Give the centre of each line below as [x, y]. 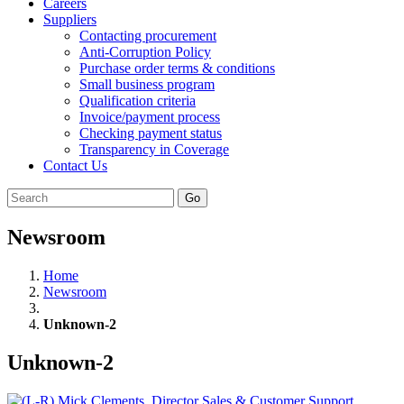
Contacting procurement [148, 36]
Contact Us [75, 165]
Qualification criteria [138, 101]
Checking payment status [151, 133]
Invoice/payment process [150, 117]
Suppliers [70, 19]
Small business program [147, 84]
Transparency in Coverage [154, 149]
